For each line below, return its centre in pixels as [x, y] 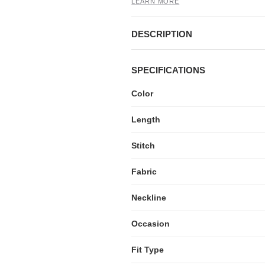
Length [146, 120]
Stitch [143, 146]
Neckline [149, 198]
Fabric [144, 172]
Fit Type [148, 250]
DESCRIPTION [162, 34]
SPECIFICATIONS [169, 70]
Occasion [151, 224]
